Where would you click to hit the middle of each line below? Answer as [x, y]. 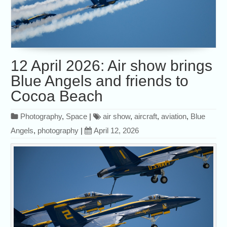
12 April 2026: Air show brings [112, 66]
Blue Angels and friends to [100, 81]
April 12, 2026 [117, 131]
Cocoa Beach [57, 96]
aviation [174, 117]
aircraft [146, 117]
